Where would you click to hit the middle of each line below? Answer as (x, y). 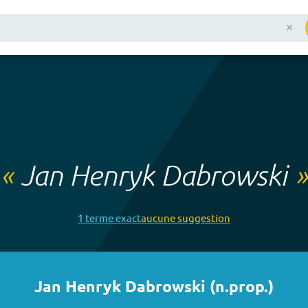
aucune (158, 218)
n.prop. (242, 288)
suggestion (203, 218)
